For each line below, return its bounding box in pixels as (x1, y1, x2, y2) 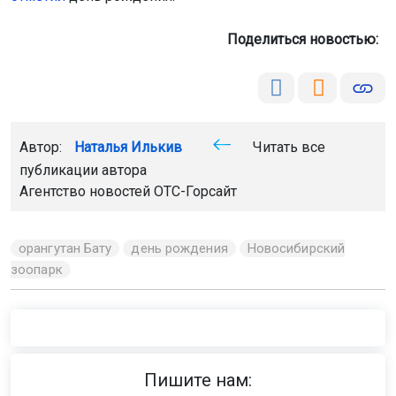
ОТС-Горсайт (154, 183, 237, 201)
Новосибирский (247, 240, 346, 257)
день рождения (131, 240, 228, 257)
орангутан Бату (19, 240, 112, 257)
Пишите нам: (144, 369, 252, 392)
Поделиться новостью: (227, 31, 385, 49)
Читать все (249, 139, 325, 156)
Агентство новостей (19, 183, 154, 201)
